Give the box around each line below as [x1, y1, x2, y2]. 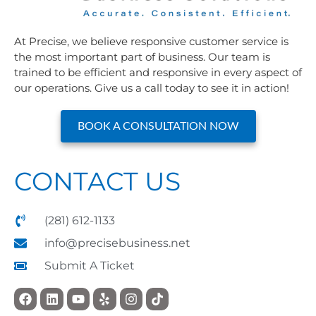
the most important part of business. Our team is [14, 49, 270, 63]
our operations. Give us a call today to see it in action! [14, 80, 289, 95]
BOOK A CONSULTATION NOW [77, 120, 239, 132]
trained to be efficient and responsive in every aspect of [14, 65, 302, 79]
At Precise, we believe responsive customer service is [14, 34, 288, 48]
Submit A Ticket [44, 258, 135, 272]
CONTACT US [14, 165, 181, 197]
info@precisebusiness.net [44, 236, 190, 250]
